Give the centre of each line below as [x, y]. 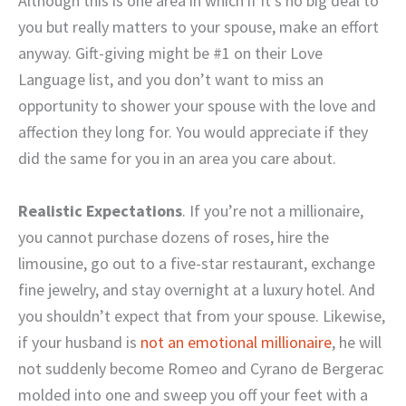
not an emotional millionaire [236, 342]
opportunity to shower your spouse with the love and [197, 105]
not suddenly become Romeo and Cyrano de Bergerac [201, 368]
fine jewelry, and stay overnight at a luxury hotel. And [197, 289]
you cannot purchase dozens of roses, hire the [174, 237]
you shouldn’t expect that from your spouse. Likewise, [202, 315]
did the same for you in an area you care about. [177, 158]
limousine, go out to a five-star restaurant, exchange [197, 263]
